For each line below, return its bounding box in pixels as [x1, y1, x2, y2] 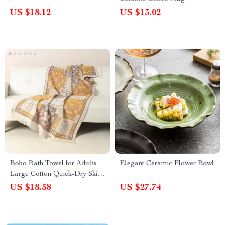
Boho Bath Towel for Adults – [10, 160, 102, 167]
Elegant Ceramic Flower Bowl [120, 160, 214, 167]
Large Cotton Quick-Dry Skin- [10, 171, 103, 178]
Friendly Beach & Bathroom [10, 181, 97, 188]
